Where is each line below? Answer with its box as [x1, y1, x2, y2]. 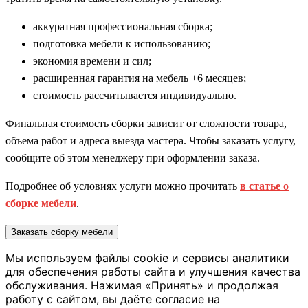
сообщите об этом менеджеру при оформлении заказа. [5, 152, 260, 164]
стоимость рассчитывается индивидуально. [33, 89, 236, 102]
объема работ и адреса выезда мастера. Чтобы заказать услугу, [5, 135, 296, 147]
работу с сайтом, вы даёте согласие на [5, 292, 220, 307]
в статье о [240, 180, 289, 192]
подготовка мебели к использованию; [33, 38, 210, 50]
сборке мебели [5, 197, 76, 210]
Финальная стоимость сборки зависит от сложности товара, [5, 118, 287, 130]
